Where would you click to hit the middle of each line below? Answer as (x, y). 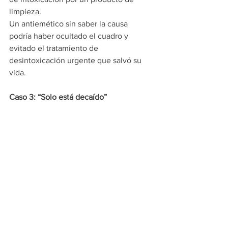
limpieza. (25, 12)
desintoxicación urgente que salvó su (76, 61)
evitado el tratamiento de (55, 48)
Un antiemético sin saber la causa (69, 24)
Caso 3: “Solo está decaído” (58, 97)
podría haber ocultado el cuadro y (70, 36)
